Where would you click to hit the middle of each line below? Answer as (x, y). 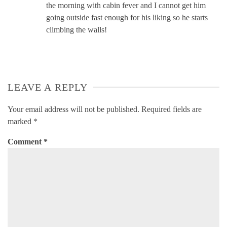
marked (21, 121)
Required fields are (172, 109)
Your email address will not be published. (73, 109)
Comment (26, 141)
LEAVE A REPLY (48, 87)
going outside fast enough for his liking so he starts (127, 17)
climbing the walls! (77, 29)
